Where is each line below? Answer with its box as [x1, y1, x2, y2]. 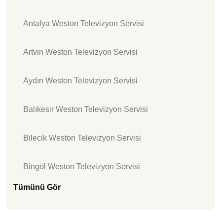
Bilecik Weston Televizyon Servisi [23, 133, 141, 142]
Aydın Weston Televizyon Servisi [23, 76, 138, 85]
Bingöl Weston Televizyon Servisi [23, 162, 140, 171]
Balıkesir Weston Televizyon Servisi [23, 105, 148, 113]
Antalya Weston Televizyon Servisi [23, 19, 144, 28]
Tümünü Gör [13, 183, 61, 191]
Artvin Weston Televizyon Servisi [23, 47, 138, 56]
